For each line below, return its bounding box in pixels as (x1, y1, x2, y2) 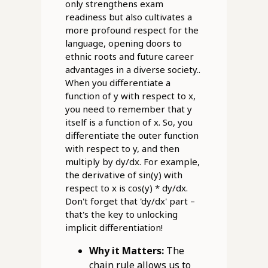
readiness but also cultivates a (65, 11, 192, 23)
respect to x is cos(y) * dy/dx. (65, 182, 188, 194)
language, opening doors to (65, 37, 182, 50)
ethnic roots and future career (65, 50, 194, 63)
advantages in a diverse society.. (65, 63, 200, 76)
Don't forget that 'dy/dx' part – (65, 195, 195, 208)
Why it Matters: (89, 244, 164, 258)
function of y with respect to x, (65, 90, 196, 102)
